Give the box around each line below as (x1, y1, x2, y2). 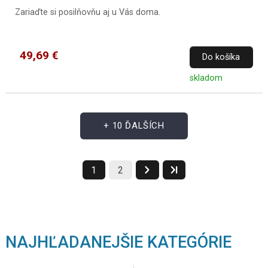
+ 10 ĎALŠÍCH (103, 120, 165, 132)
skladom (189, 72, 223, 83)
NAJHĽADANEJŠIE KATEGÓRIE (5, 232, 232, 252)
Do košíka (202, 51, 240, 62)
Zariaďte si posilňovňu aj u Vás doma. (14, 7, 160, 17)
